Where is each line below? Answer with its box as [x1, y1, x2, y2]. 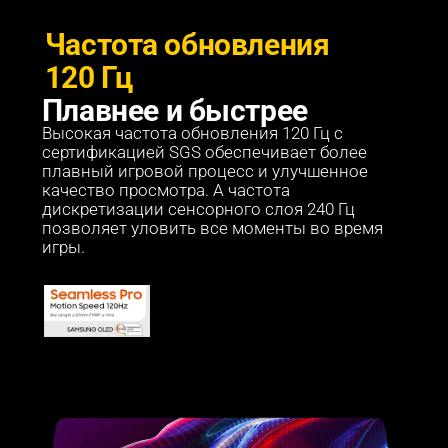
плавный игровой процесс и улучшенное [41, 161, 372, 181]
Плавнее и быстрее [41, 92, 308, 128]
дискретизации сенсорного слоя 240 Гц [41, 199, 359, 219]
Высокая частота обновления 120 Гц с [41, 123, 347, 143]
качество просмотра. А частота [41, 180, 294, 200]
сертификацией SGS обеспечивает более [41, 142, 371, 162]
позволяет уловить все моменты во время [41, 218, 387, 238]
